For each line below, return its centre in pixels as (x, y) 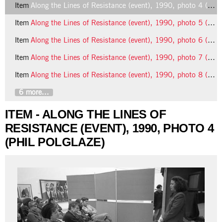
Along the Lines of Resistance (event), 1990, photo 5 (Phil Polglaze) (119, 23)
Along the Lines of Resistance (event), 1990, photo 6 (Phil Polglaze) (119, 40)
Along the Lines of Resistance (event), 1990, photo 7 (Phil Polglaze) (119, 58)
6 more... (34, 92)
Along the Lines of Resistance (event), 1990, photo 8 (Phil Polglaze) (119, 75)
